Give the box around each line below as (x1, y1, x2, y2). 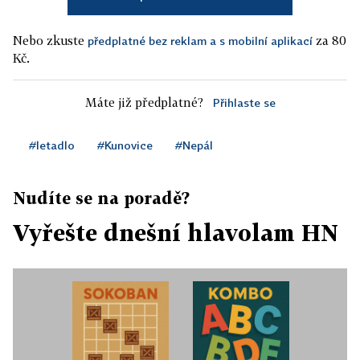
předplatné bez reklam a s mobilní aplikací (88, 34, 313, 48)
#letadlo (29, 138, 75, 153)
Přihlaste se (212, 96, 276, 110)
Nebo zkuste (13, 33, 88, 48)
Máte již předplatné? (84, 95, 203, 110)
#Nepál (175, 138, 213, 153)
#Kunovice (97, 138, 153, 153)
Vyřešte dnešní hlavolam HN (13, 219, 338, 247)
